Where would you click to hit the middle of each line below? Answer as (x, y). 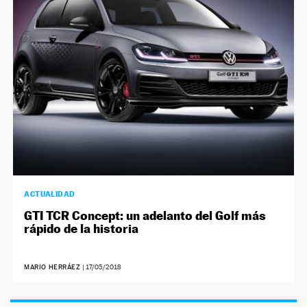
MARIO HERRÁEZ (52, 267)
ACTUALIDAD (50, 194)
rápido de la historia (82, 228)
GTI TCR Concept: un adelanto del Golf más (145, 215)
